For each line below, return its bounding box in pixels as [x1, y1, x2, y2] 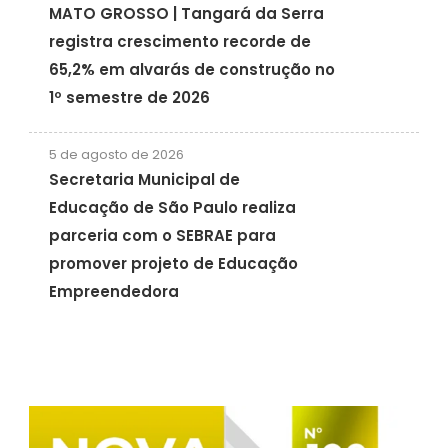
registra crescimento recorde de [48, 30, 311, 52]
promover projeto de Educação [48, 252, 298, 274]
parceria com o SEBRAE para [48, 224, 276, 246]
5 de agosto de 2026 [48, 144, 184, 164]
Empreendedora [48, 280, 179, 302]
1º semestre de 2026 [48, 86, 210, 108]
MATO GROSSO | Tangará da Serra [48, 2, 324, 24]
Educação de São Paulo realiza [48, 196, 296, 218]
